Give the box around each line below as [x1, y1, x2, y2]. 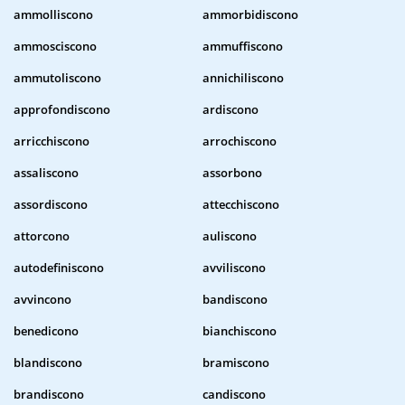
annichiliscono [202, 70, 284, 87]
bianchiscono [202, 323, 277, 340]
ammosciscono [14, 38, 97, 55]
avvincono [14, 291, 71, 308]
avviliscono [202, 259, 266, 277]
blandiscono [14, 354, 82, 372]
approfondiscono [14, 101, 110, 118]
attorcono [14, 228, 70, 245]
